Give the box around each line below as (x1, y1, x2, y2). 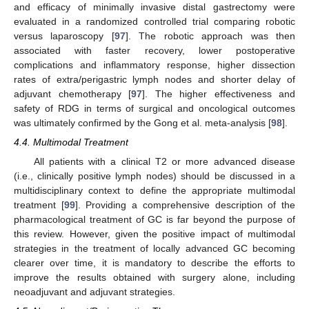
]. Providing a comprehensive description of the (74, 199, 296, 210)
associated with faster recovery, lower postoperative (14, 44, 295, 56)
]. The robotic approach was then (125, 30, 296, 41)
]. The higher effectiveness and (142, 88, 295, 99)
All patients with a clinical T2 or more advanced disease (33, 155, 295, 167)
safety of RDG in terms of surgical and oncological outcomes (14, 102, 295, 114)
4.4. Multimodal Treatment (14, 136, 128, 148)
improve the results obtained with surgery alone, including (14, 271, 295, 283)
